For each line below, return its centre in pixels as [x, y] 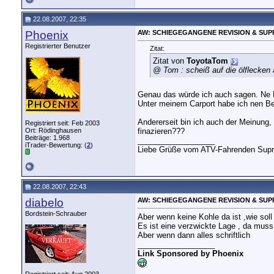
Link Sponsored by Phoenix [191, 254]
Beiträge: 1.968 [47, 138]
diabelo [44, 203]
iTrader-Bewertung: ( [56, 145]
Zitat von [170, 61]
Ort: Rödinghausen [53, 130]
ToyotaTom [207, 61]
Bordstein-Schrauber [56, 213]
